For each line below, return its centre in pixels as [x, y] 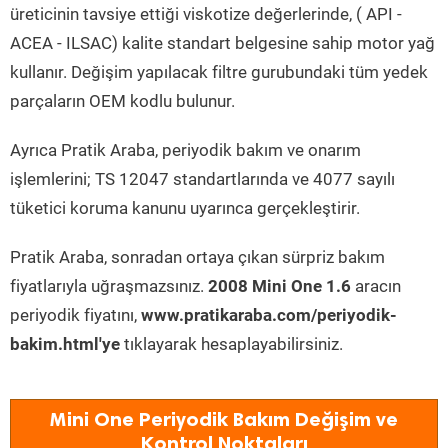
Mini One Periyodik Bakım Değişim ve [224, 419]
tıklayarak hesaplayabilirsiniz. [231, 344]
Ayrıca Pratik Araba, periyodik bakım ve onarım [185, 150]
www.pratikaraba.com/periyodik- [269, 315]
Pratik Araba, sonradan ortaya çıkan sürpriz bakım [197, 257]
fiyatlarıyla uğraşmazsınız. [109, 286]
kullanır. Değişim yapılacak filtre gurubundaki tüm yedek [219, 72]
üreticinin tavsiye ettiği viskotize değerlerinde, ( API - [206, 14]
